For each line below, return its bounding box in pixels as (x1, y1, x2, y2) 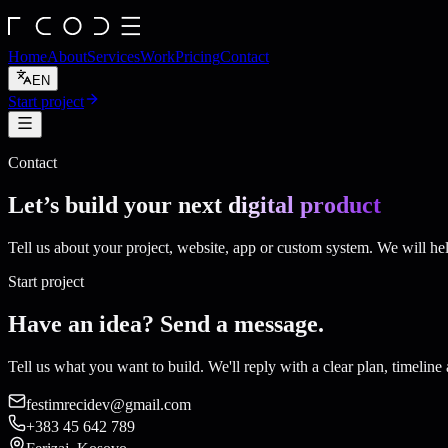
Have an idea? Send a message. (8, 310, 324, 337)
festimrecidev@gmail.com (26, 395, 191, 413)
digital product (228, 191, 381, 218)
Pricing (175, 48, 220, 65)
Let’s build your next (8, 191, 222, 218)
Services (87, 48, 140, 65)
